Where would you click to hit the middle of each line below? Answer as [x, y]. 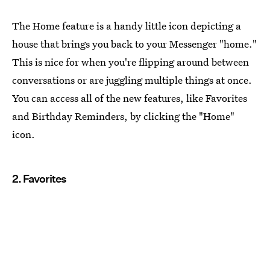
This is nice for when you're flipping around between [130, 61]
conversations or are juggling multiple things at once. [132, 80]
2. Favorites [39, 178]
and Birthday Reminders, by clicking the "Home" [123, 116]
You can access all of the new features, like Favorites [130, 98]
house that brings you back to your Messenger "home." [134, 43]
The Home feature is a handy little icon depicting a [127, 25]
